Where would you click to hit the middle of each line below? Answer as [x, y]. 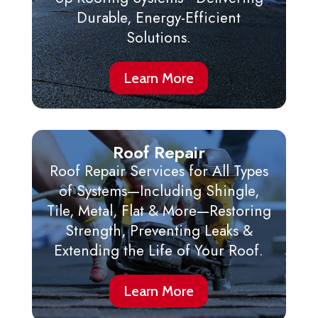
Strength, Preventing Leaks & [159, 231]
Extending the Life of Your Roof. [159, 251]
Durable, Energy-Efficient [159, 18]
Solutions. [159, 38]
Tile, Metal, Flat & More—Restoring [159, 211]
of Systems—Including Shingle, [159, 191]
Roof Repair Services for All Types [159, 171]
